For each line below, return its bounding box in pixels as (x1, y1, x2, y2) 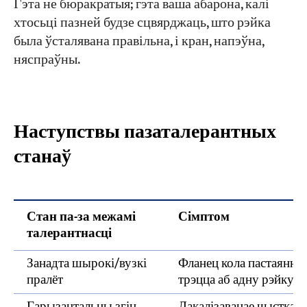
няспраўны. (13, 48, 80, 71)
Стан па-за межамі (26, 206, 136, 228)
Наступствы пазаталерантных (13, 116, 276, 149)
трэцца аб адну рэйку (177, 269, 294, 291)
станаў (13, 140, 71, 173)
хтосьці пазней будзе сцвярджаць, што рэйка (13, 11, 271, 34)
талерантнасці (26, 223, 112, 245)
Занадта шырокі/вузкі (26, 253, 147, 275)
